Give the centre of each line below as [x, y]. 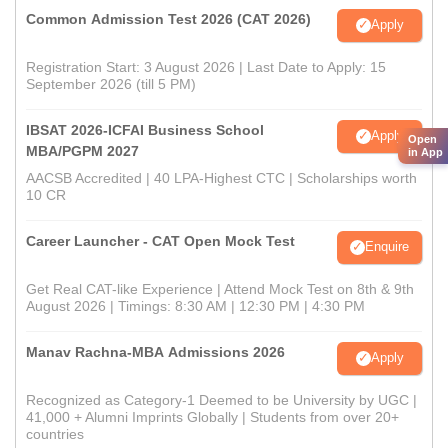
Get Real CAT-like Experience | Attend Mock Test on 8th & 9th [220, 288]
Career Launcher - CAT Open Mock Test [160, 240]
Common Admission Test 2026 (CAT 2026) [168, 18]
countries [55, 433]
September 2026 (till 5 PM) [111, 83]
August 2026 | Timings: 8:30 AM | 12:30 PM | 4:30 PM [195, 305]
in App [425, 151]
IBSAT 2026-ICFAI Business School [145, 129]
